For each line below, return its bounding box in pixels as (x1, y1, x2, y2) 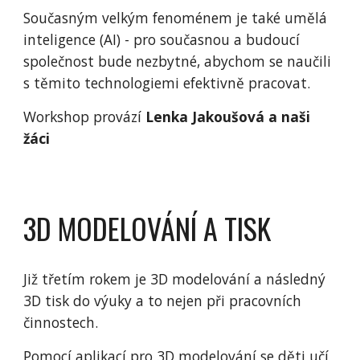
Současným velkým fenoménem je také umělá (23, 7, 328, 27)
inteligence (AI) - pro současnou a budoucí (23, 29, 301, 49)
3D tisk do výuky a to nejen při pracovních (23, 291, 302, 310)
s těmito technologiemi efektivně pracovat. (23, 72, 315, 92)
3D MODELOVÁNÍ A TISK (23, 207, 272, 249)
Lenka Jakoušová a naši (145, 106, 311, 126)
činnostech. (23, 313, 99, 332)
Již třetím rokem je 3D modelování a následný (23, 269, 326, 288)
